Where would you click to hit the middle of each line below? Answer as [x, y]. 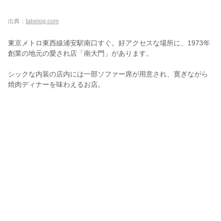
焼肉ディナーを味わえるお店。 [56, 84]
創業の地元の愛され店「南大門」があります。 [80, 53]
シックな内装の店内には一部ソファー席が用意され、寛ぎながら [108, 74]
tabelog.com [42, 21]
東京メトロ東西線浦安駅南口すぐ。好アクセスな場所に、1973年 [109, 43]
